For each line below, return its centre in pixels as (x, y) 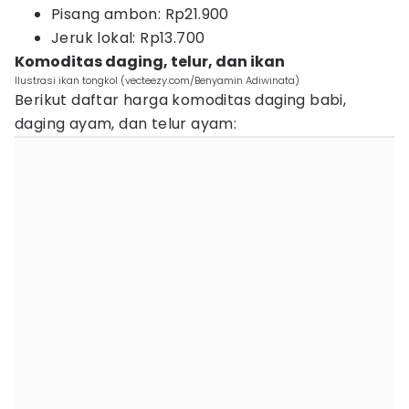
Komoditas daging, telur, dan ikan (150, 62)
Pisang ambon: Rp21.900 (140, 14)
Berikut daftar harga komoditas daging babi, (181, 100)
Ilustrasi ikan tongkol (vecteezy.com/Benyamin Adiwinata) (157, 80)
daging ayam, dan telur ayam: (126, 124)
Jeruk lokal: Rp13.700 (128, 38)
